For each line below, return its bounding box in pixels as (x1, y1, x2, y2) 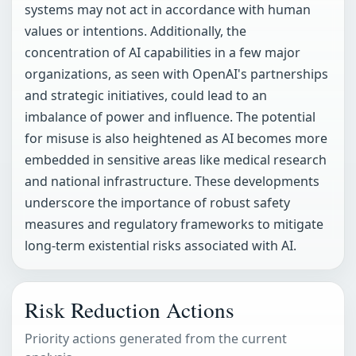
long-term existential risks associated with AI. (25, 237, 296, 255)
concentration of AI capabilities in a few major (25, 44, 300, 62)
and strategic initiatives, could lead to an (25, 87, 267, 105)
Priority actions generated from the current (25, 330, 287, 348)
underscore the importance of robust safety (25, 194, 290, 212)
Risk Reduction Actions (25, 295, 234, 325)
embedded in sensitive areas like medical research (25, 151, 327, 169)
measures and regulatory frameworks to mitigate (25, 215, 323, 234)
